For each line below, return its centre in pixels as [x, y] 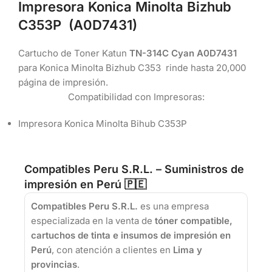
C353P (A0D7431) [78, 25]
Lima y [188, 250]
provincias [54, 264]
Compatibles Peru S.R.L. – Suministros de [134, 169]
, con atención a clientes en [112, 250]
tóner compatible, [194, 220]
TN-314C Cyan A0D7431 [183, 53]
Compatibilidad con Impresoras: [136, 97]
